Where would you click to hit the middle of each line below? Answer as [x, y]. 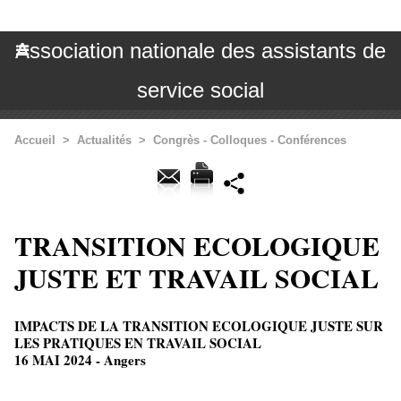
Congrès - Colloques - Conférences [250, 140]
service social [200, 90]
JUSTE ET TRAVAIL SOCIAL [196, 277]
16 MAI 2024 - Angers [80, 360]
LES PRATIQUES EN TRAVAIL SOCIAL [138, 343]
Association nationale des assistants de [200, 51]
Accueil [35, 140]
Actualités [104, 140]
